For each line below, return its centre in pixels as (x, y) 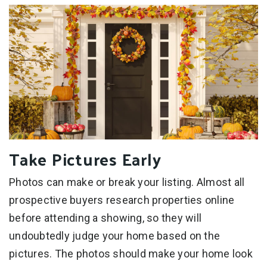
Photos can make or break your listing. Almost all (127, 182)
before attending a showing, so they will (105, 218)
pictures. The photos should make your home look (131, 254)
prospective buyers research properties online (122, 200)
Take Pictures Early (85, 159)
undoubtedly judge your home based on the (114, 236)
